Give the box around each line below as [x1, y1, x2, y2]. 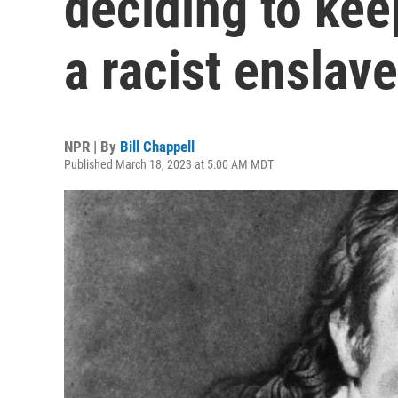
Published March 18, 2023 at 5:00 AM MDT [64, 157, 274, 171]
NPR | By [64, 138, 120, 155]
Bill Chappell [120, 138, 195, 155]
